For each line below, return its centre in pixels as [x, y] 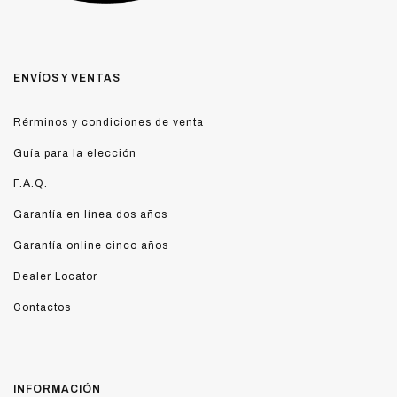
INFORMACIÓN [57, 389]
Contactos [42, 307]
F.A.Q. [31, 184]
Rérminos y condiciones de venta [109, 122]
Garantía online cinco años [91, 245]
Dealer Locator [55, 276]
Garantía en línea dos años [90, 215]
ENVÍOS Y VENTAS [67, 78]
